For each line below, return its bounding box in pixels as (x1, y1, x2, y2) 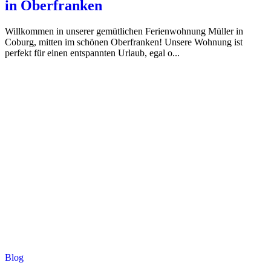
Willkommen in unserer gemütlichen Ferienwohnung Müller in (5, 25, 243, 36)
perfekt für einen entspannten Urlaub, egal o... (5, 47, 180, 58)
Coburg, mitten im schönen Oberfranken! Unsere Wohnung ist (5, 36, 243, 47)
